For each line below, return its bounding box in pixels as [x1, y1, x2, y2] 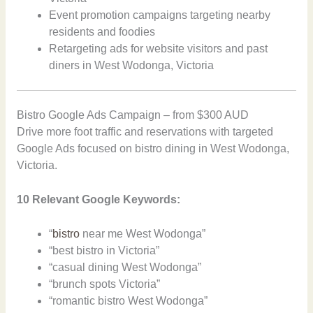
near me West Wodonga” [80, 227, 206, 240]
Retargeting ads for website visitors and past [49, 42, 268, 54]
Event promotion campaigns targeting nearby [49, 8, 271, 21]
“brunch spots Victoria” [49, 277, 161, 290]
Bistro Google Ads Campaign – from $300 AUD [16, 109, 249, 122]
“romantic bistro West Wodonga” [49, 294, 208, 307]
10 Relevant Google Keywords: [16, 194, 180, 206]
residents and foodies [49, 25, 156, 38]
